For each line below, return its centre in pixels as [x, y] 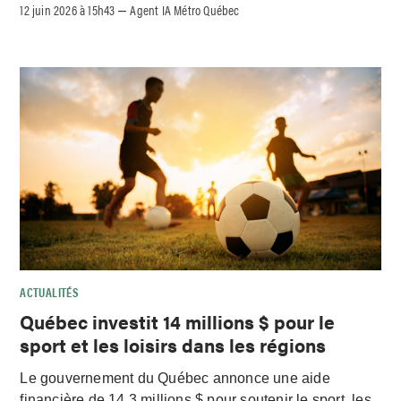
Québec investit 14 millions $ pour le [178, 322]
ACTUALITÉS [50, 291]
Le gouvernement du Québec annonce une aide [175, 379]
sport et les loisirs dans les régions [173, 345]
